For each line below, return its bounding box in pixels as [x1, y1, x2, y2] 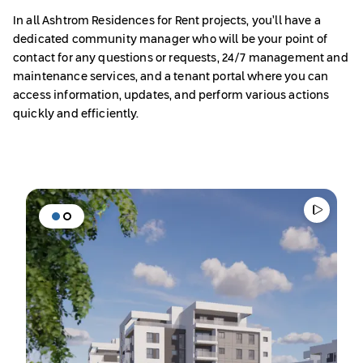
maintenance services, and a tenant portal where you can [13, 71, 329, 83]
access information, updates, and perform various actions [13, 90, 330, 102]
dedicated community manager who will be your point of [13, 34, 327, 46]
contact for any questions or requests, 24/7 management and [13, 53, 348, 65]
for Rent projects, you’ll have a [156, 15, 321, 28]
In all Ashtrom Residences [13, 15, 155, 28]
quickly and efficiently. [13, 109, 139, 121]
